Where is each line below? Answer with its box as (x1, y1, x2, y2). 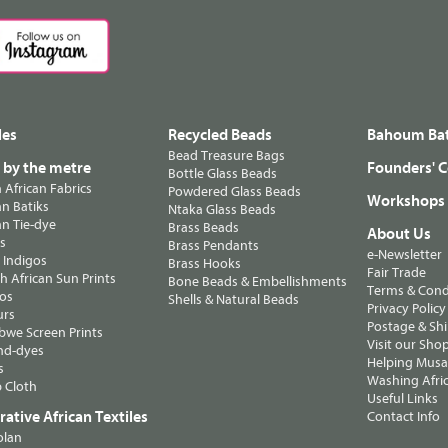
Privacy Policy (367, 299, 446, 317)
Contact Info (367, 407, 440, 425)
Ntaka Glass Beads (168, 200, 276, 218)
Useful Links (367, 389, 438, 407)
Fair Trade (367, 263, 426, 281)
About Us (367, 224, 431, 243)
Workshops (367, 191, 445, 210)
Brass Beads (168, 218, 239, 236)
